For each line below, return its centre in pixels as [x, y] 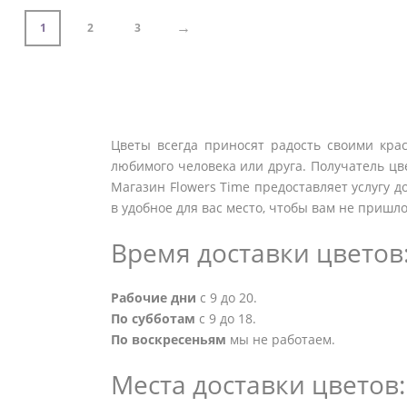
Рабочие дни [154, 297]
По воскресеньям [169, 339]
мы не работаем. [281, 339]
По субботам [153, 318]
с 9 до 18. [226, 318]
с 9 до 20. [227, 297]
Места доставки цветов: [258, 384]
